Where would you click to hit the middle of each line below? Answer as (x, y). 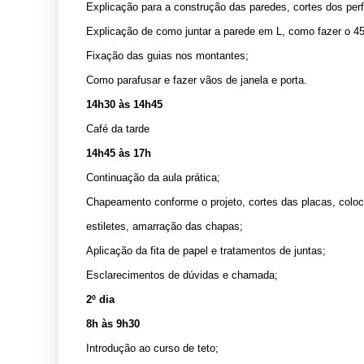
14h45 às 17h (119, 153)
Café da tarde (118, 128)
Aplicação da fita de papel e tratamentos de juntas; (206, 250)
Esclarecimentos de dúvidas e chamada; (182, 275)
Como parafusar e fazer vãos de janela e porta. (197, 80)
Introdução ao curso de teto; (152, 348)
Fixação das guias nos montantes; (167, 55)
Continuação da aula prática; (153, 177)
